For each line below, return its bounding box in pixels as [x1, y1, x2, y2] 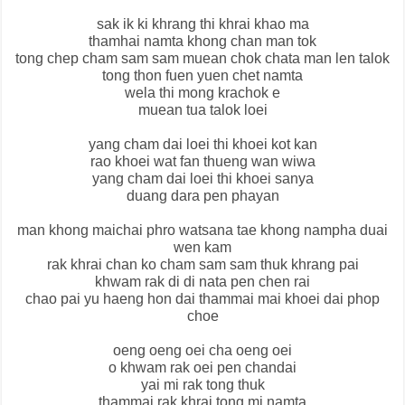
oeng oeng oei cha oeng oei [113, 343, 292, 359]
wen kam [174, 240, 231, 256]
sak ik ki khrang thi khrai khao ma [96, 16, 309, 33]
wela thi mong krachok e [125, 85, 280, 101]
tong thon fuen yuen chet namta [102, 68, 303, 84]
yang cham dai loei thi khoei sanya [91, 171, 314, 187]
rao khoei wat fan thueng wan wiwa [89, 154, 316, 170]
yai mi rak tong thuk [140, 377, 265, 393]
